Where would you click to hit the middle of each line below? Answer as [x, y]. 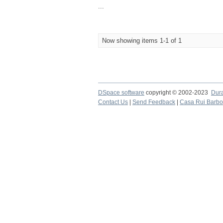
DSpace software [121, 93]
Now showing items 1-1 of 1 [142, 41]
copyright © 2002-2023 [178, 93]
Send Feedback [154, 102]
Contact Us [113, 102]
